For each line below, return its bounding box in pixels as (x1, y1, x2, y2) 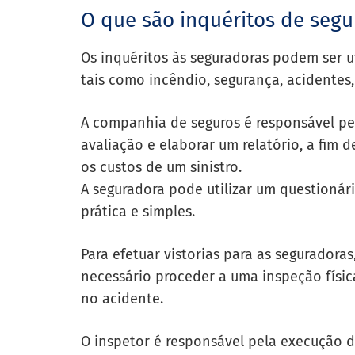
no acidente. (81, 290, 167, 307)
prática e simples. (81, 203, 195, 220)
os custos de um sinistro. (81, 158, 242, 176)
